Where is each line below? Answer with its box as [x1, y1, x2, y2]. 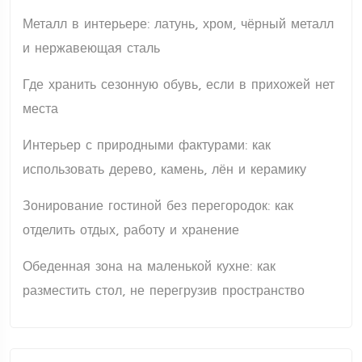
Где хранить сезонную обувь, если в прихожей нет [23, 75, 335, 95]
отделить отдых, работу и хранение [23, 221, 239, 241]
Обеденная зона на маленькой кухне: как [23, 257, 276, 277]
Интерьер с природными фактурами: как [23, 136, 271, 156]
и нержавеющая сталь [23, 39, 160, 59]
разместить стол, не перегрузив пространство [23, 281, 305, 301]
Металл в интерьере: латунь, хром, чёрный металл [23, 15, 334, 35]
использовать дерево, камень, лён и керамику [23, 160, 306, 180]
